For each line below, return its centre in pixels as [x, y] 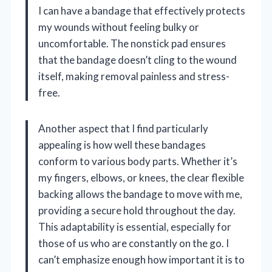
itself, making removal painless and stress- [134, 76]
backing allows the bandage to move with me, [140, 194]
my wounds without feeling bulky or [119, 27]
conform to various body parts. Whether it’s [138, 161]
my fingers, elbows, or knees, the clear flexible [141, 177]
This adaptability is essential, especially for [135, 226]
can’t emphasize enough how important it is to [141, 259]
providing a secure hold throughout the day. [137, 210]
